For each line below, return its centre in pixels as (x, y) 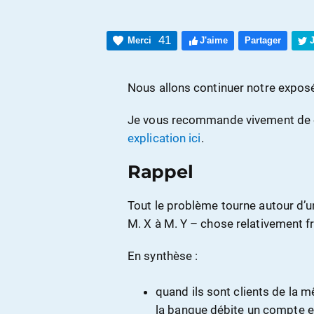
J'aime (214, 40)
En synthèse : (163, 256)
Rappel (161, 171)
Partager (263, 40)
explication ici (164, 138)
